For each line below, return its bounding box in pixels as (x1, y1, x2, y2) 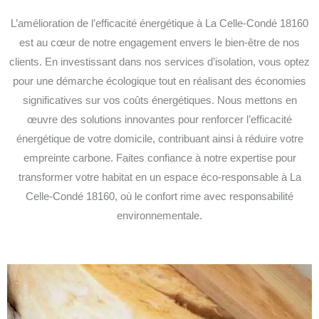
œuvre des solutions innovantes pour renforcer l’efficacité (27, 113, 292, 125)
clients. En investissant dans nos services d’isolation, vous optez (9, 56, 310, 68)
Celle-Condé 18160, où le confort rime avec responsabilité (26, 190, 293, 202)
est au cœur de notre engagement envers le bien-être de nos (19, 36, 300, 48)
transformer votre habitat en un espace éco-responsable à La (18, 171, 301, 183)
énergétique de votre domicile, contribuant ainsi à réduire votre (16, 132, 303, 145)
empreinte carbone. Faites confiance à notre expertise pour (23, 152, 296, 164)
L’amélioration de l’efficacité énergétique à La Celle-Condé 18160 (11, 17, 308, 29)
